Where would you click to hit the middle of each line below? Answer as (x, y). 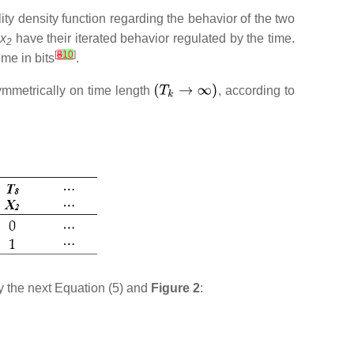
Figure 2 (175, 288)
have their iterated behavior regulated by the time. (153, 38)
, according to (257, 90)
